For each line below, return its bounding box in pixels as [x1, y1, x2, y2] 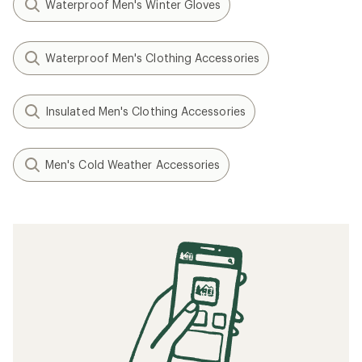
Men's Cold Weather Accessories [45, 158, 221, 171]
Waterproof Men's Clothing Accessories [45, 51, 259, 65]
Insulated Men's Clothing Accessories [45, 104, 246, 118]
